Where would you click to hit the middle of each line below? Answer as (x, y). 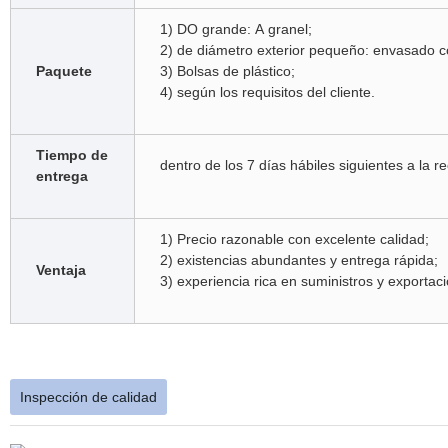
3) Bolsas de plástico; (229, 71)
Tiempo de (71, 155)
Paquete (63, 71)
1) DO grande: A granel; (237, 29)
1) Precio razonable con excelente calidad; (296, 239)
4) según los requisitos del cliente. (267, 92)
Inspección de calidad (88, 397)
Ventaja (60, 270)
